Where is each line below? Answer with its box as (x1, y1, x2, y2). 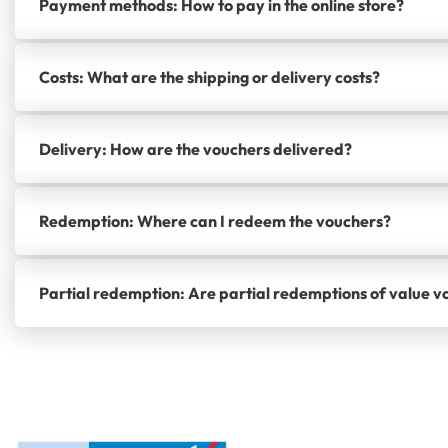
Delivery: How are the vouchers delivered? (39, 138, 352, 159)
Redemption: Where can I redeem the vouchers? (39, 210, 391, 231)
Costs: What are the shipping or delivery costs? (39, 66, 380, 87)
